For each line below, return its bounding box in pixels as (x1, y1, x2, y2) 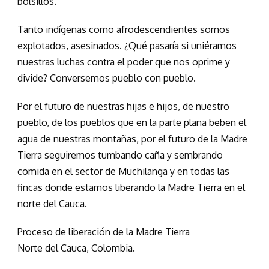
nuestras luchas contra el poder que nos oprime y (17, 56, 230, 68)
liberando (115, 181, 158, 194)
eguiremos (49, 149, 98, 162)
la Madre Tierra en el (158, 181, 245, 194)
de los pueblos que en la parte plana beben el (52, 116, 246, 129)
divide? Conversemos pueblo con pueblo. (17, 72, 196, 85)
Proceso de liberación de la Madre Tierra (17, 226, 190, 238)
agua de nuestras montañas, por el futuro (17, 133, 198, 145)
